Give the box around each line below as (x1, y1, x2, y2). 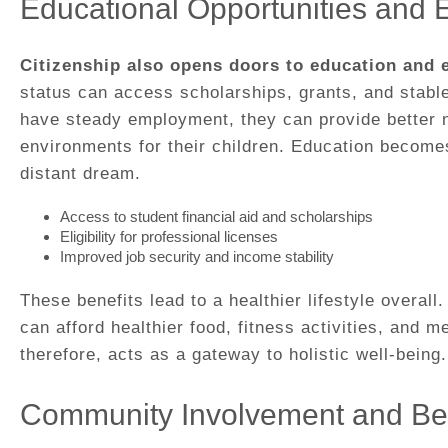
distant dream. (20, 164, 141, 184)
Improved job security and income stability (60, 248, 334, 266)
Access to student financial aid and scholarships (60, 208, 373, 226)
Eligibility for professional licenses (60, 228, 278, 246)
